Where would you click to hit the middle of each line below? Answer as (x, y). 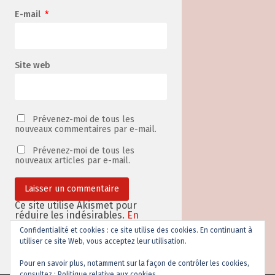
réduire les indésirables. (71, 215)
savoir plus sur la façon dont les (87, 225)
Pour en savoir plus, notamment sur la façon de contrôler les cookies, (134, 263)
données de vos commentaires (84, 234)
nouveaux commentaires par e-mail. (85, 129)
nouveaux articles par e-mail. (72, 160)
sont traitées (43, 244)
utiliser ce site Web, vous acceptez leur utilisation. (103, 241)
